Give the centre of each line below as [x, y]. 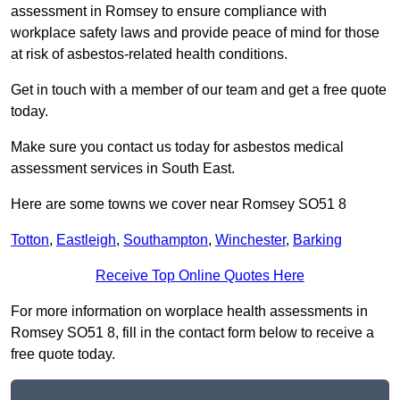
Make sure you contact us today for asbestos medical [177, 147]
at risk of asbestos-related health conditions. [149, 54]
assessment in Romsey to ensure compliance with [169, 12]
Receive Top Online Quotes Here [200, 276]
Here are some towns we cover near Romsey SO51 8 [179, 204]
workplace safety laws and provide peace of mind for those [195, 33]
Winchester [250, 240]
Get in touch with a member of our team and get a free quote [199, 90]
